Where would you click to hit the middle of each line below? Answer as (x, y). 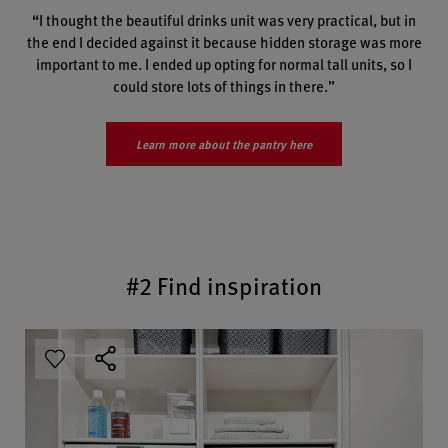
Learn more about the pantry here (224, 143)
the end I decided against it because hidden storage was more (224, 41)
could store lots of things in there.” (224, 85)
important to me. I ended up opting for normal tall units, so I (224, 63)
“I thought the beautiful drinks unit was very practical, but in (224, 19)
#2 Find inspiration (224, 284)
